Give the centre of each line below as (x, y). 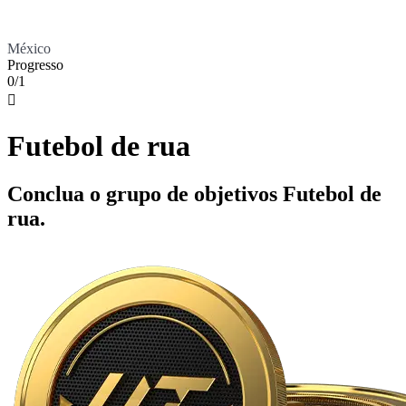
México (29, 49)
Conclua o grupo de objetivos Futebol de (194, 194)
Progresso (35, 65)
